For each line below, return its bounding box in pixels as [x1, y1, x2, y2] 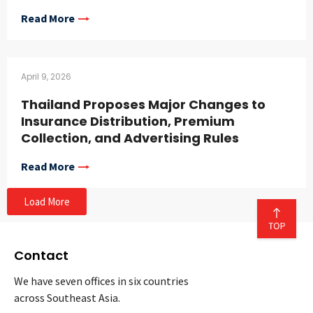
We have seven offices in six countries [14, 274, 189, 289]
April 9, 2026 [21, 71, 71, 83]
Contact [14, 247, 68, 265]
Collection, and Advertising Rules [21, 129, 239, 147]
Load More [24, 195, 70, 209]
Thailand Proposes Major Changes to [21, 96, 265, 114]
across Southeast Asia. [14, 291, 120, 305]
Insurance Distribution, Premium [21, 112, 235, 131]
